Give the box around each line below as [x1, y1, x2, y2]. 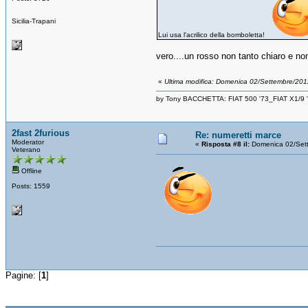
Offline [19, 166, 42, 175]
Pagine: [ [5, 269, 41, 280]
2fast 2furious [12, 127, 69, 138]
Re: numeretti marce [195, 129, 281, 140]
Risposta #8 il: [201, 140, 250, 148]
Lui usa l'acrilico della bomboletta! [158, 30, 267, 38]
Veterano [12, 145, 41, 153]
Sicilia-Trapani [12, 16, 56, 25]
